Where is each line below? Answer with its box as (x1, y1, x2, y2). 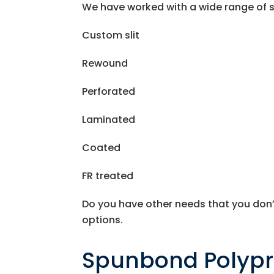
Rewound (82, 56, 128, 70)
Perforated (82, 84, 136, 98)
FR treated (82, 169, 134, 183)
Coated (82, 141, 121, 155)
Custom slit (82, 28, 140, 42)
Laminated (82, 113, 136, 127)
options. (82, 213, 124, 227)
